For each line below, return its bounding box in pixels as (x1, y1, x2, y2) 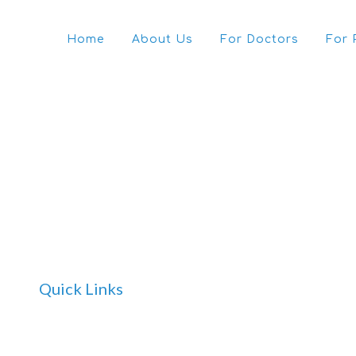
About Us (132, 33, 193, 45)
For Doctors (220, 33, 299, 45)
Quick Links (38, 279, 123, 298)
